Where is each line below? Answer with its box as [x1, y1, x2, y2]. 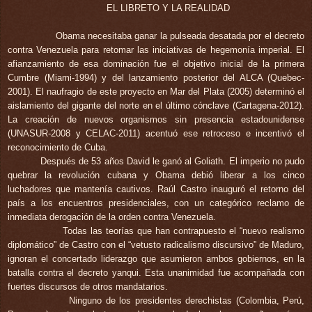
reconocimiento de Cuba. [8, 141, 108, 153]
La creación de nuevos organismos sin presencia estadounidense [8, 114, 304, 125]
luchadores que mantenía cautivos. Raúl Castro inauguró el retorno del [8, 183, 304, 194]
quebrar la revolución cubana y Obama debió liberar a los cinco [8, 169, 304, 180]
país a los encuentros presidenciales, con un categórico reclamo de [8, 197, 304, 208]
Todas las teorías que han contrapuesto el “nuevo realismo [8, 225, 304, 236]
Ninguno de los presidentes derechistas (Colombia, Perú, [8, 295, 304, 306]
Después [40, 155, 79, 166]
